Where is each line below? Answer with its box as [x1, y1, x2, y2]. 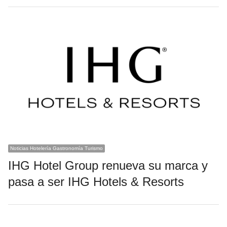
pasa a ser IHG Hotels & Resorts [8, 175, 184, 189]
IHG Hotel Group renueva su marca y [8, 159, 208, 173]
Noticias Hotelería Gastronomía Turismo [10, 145, 103, 152]
